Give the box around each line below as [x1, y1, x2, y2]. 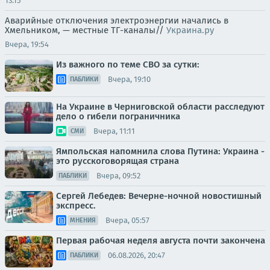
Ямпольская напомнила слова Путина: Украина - [56, 146, 265, 157]
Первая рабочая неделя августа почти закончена [56, 235, 265, 246]
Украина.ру [166, 25, 214, 36]
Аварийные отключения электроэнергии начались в [5, 15, 228, 26]
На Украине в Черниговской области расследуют [56, 101, 265, 112]
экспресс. [56, 200, 96, 211]
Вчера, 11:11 [93, 126, 135, 136]
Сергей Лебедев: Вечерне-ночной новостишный [56, 190, 262, 201]
